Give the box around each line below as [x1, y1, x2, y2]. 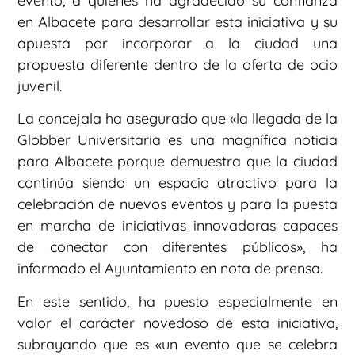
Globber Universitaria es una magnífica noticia [17, 131, 338, 150]
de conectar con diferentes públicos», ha [17, 238, 338, 257]
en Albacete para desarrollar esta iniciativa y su [17, 12, 338, 31]
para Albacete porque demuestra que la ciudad [17, 152, 338, 171]
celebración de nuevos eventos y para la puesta [17, 195, 338, 214]
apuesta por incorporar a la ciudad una [17, 33, 338, 52]
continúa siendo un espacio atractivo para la [17, 174, 338, 193]
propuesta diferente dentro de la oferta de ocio [17, 55, 338, 74]
